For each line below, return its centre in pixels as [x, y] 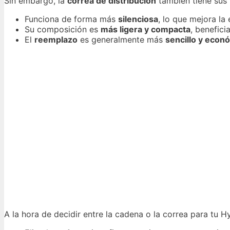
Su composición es [63, 30]
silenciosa [138, 19]
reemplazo [56, 40]
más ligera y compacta [146, 30]
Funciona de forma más [71, 19]
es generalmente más [121, 40]
